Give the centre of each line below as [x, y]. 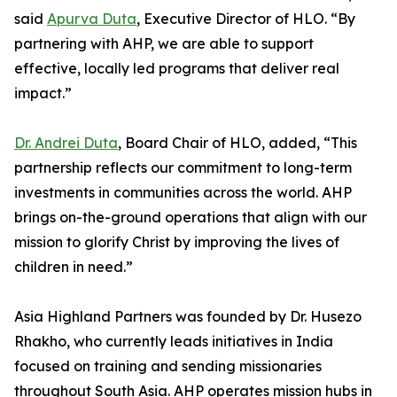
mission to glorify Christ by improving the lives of [177, 242]
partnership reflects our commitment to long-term [183, 167]
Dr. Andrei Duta [66, 143]
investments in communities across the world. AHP [183, 192]
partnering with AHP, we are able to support [164, 43]
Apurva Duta [92, 19]
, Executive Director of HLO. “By [246, 19]
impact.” [43, 93]
